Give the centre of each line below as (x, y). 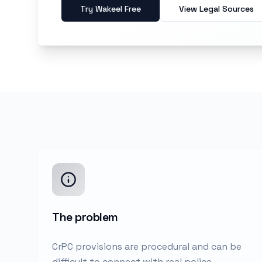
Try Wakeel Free (111, 9)
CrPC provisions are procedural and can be (147, 247)
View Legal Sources (216, 9)
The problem (85, 217)
